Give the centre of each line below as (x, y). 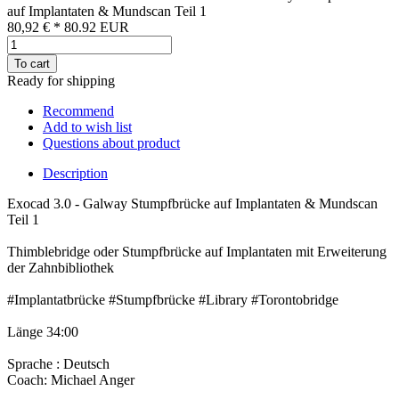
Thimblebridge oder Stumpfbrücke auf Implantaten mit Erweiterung (197, 252)
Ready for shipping (61, 81)
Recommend (78, 111)
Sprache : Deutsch (58, 364)
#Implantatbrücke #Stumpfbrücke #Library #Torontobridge (173, 300)
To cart (32, 64)
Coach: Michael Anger (71, 380)
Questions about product (111, 143)
